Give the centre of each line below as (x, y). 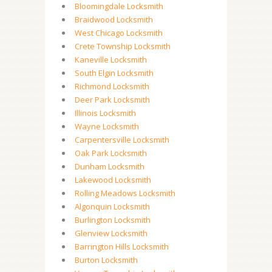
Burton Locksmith (106, 260)
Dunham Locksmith (110, 166)
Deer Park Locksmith (112, 100)
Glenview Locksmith (111, 233)
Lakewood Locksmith (113, 180)
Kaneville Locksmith (111, 59)
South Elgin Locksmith (114, 73)
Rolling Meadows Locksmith (125, 193)
